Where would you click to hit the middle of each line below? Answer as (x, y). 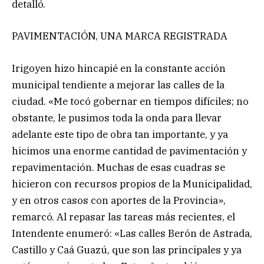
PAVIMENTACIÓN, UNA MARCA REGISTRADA (120, 36)
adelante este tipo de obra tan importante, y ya (120, 134)
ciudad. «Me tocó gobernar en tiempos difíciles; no (130, 101)
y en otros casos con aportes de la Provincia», (119, 200)
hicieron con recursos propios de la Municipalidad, (132, 184)
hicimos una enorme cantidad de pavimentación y (129, 151)
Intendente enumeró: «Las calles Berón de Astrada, (132, 233)
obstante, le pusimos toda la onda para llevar (117, 118)
